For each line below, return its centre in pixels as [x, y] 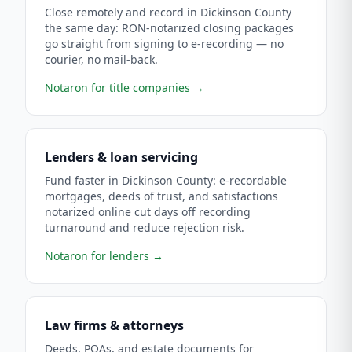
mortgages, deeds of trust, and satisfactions [161, 196]
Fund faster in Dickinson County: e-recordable [166, 180]
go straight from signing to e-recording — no [164, 44]
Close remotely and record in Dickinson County [168, 12]
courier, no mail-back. [101, 59]
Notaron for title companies [117, 88]
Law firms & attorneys [114, 325]
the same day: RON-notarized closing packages [169, 28]
